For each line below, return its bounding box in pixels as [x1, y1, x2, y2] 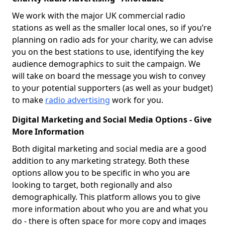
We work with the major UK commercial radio [12, 10, 185, 21]
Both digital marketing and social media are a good [12, 143, 206, 154]
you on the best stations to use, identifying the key [12, 46, 204, 57]
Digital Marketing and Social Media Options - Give [12, 114, 211, 125]
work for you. [110, 94, 165, 105]
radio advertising [45, 94, 110, 105]
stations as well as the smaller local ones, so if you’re [12, 22, 211, 33]
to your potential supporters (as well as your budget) [12, 82, 213, 93]
